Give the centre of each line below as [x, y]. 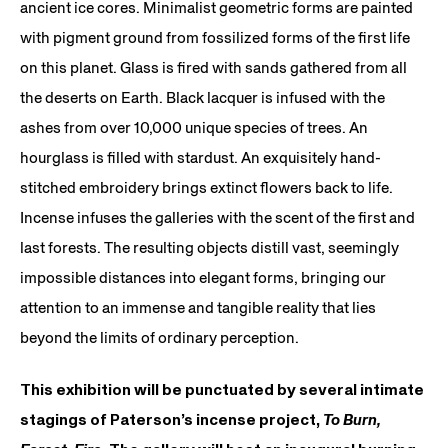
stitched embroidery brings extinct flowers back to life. [206, 187]
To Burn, [352, 419]
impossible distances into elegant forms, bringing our [203, 277]
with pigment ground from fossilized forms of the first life [215, 37]
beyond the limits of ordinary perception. [159, 337]
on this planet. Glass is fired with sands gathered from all [213, 67]
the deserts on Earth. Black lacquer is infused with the [202, 97]
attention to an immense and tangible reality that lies [198, 307]
